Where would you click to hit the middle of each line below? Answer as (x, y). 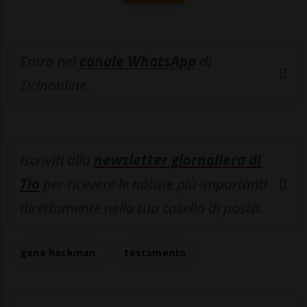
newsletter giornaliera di (177, 160)
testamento (155, 253)
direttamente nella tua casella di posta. (141, 208)
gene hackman (58, 253)
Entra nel (50, 61)
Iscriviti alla (57, 160)
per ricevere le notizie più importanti (153, 184)
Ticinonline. (55, 85)
